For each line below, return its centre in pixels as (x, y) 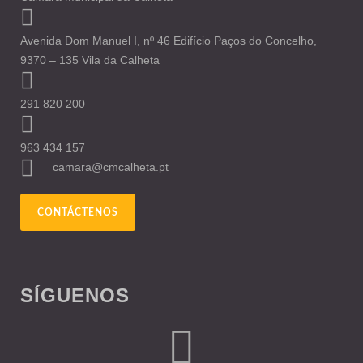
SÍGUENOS (75, 295)
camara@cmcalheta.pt (110, 167)
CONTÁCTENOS (78, 212)
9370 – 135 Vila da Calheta (92, 60)
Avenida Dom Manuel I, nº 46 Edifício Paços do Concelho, (169, 40)
